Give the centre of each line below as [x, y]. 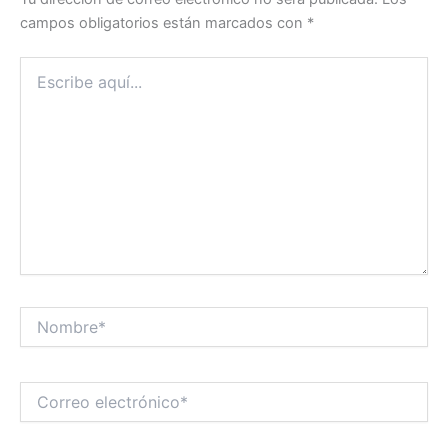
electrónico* [58, 411]
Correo [41, 391]
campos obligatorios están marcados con [163, 22]
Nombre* [48, 315]
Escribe [43, 65]
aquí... [39, 85]
